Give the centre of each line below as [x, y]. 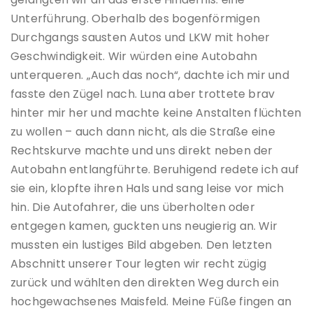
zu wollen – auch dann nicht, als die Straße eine [143, 132]
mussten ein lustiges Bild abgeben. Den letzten [141, 245]
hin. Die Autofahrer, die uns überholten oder [133, 208]
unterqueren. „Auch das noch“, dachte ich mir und [150, 75]
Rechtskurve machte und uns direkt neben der [142, 151]
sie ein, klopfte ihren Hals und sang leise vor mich [147, 189]
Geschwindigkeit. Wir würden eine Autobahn [134, 57]
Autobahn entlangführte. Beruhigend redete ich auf [155, 170]
